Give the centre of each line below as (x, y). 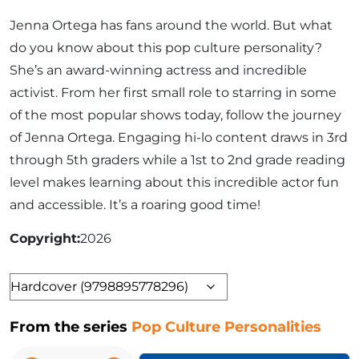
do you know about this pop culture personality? (166, 47)
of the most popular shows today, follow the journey (175, 115)
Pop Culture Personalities (226, 327)
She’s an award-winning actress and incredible (158, 70)
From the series (71, 327)
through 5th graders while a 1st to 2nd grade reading (177, 159)
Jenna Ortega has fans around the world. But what (171, 25)
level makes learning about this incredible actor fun (174, 182)
